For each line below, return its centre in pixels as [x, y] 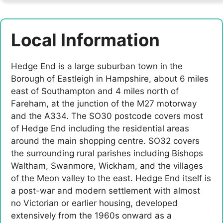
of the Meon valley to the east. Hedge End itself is [111, 178]
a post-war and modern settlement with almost [106, 191]
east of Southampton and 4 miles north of [95, 91]
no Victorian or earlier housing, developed [94, 203]
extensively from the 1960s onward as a [91, 216]
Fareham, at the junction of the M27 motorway [104, 104]
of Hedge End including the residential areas [100, 129]
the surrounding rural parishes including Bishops [107, 154]
